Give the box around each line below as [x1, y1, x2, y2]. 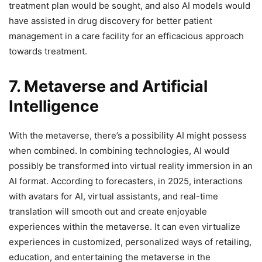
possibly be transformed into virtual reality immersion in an [9, 160, 253, 171]
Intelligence [9, 96, 99, 116]
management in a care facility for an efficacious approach [9, 30, 244, 42]
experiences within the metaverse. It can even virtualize [9, 220, 240, 232]
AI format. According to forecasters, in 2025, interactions [9, 175, 243, 187]
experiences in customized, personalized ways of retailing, [9, 236, 251, 247]
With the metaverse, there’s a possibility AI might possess [9, 129, 247, 141]
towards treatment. [9, 45, 87, 57]
